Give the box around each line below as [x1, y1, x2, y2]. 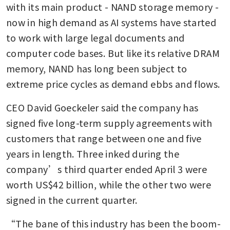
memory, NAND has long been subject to [6, 62, 187, 75]
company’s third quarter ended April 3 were [6, 162, 207, 176]
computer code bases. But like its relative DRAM [6, 46, 220, 60]
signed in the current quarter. [6, 193, 138, 207]
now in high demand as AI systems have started [6, 15, 217, 29]
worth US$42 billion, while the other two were [6, 178, 212, 191]
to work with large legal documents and [6, 31, 185, 45]
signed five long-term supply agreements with [6, 116, 213, 130]
